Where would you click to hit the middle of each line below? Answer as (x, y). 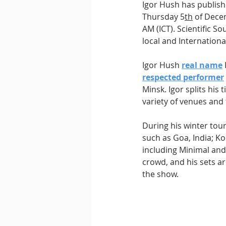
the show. (160, 174)
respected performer (183, 77)
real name (202, 65)
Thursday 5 (163, 17)
